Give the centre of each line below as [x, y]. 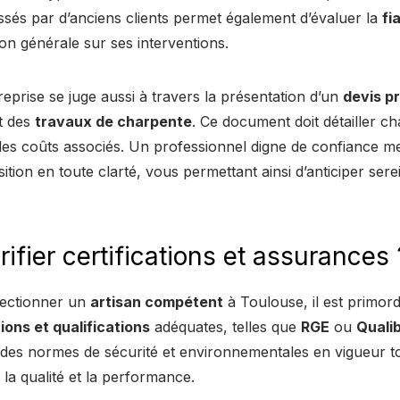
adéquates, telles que [225, 326]
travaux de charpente [113, 121]
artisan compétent [157, 301]
